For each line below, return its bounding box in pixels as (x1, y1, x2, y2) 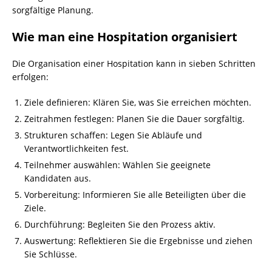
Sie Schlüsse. (24, 248, 77, 260)
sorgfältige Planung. (12, 4, 93, 16)
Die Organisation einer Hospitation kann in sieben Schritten (12, 58, 256, 70)
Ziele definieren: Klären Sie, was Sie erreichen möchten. (24, 97, 251, 109)
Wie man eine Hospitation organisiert (12, 29, 237, 46)
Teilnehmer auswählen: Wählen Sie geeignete (24, 159, 211, 171)
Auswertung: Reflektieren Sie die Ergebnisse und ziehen (24, 235, 253, 247)
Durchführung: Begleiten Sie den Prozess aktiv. (24, 219, 216, 231)
